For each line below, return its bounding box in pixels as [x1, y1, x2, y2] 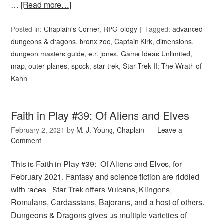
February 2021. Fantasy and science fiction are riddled [11, 171, 200, 183]
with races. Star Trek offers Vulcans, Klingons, [11, 184, 172, 195]
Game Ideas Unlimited [121, 49, 191, 59]
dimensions [156, 36, 192, 47]
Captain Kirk [114, 36, 153, 47]
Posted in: [11, 24, 44, 34]
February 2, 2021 [11, 125, 65, 135]
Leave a [157, 125, 183, 135]
